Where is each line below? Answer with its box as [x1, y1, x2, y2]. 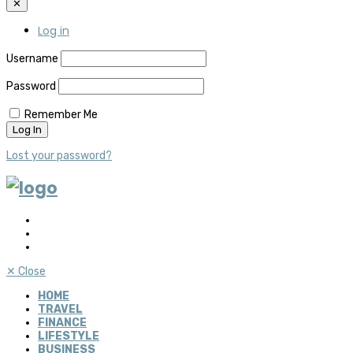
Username [6, 51, 58, 65]
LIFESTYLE [38, 329, 99, 344]
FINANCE [38, 316, 87, 330]
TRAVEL [38, 303, 83, 317]
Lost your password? [6, 148, 112, 162]
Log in [38, 22, 69, 39]
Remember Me [24, 107, 98, 121]
